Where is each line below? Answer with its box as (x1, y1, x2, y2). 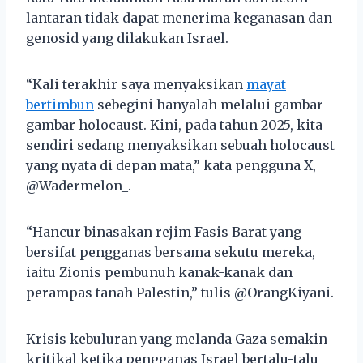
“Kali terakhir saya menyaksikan (26, 75, 246, 92)
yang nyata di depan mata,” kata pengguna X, (26, 156, 316, 173)
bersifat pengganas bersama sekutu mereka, (26, 243, 315, 260)
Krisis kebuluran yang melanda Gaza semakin (26, 330, 327, 347)
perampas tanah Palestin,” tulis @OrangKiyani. (26, 284, 334, 301)
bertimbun (26, 96, 94, 113)
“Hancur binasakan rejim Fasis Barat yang (26, 223, 301, 240)
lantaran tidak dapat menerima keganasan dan (26, 9, 332, 26)
